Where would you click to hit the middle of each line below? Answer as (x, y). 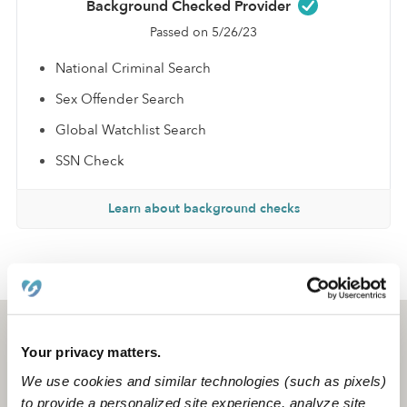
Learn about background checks (203, 208)
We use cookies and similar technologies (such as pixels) (203, 381)
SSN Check (90, 160)
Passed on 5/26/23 (203, 32)
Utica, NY (65, 334)
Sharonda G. (145, 278)
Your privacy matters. (91, 352)
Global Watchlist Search (131, 129)
